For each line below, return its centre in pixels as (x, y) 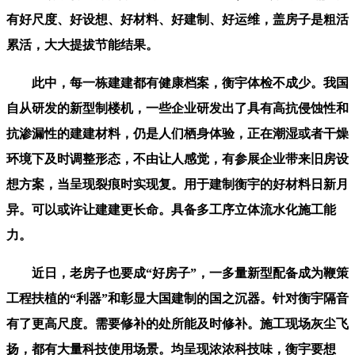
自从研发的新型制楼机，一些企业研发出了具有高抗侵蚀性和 (177, 108)
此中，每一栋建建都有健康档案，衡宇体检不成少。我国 (177, 82)
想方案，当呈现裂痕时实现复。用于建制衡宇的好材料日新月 (177, 184)
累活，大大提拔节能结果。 (82, 44)
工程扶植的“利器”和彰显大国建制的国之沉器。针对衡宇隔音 (177, 298)
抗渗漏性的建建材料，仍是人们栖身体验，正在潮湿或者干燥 (177, 133)
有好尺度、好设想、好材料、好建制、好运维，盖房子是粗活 (177, 19)
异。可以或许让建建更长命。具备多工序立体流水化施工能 (171, 209)
